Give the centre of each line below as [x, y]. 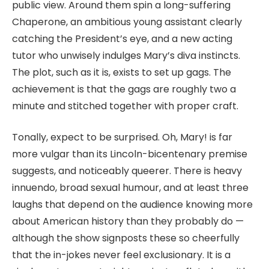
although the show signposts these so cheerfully [126, 238]
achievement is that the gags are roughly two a [124, 89]
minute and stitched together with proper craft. [125, 106]
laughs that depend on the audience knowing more [132, 205]
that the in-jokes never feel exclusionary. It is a [121, 255]
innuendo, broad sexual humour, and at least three [130, 188]
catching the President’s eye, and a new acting [122, 38]
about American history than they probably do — [128, 222]
